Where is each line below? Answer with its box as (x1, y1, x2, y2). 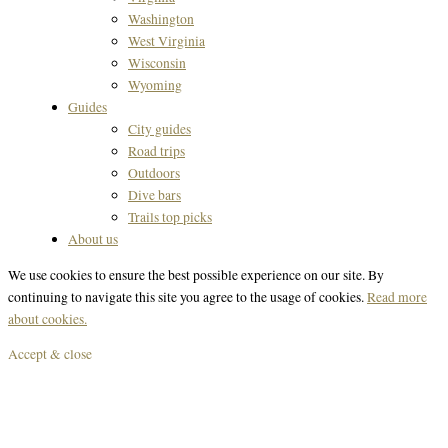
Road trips (128, 142, 185, 161)
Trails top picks (128, 208, 212, 227)
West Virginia (128, 32, 205, 51)
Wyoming (128, 76, 182, 95)
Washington (128, 10, 194, 29)
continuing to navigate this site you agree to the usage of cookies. (8, 287, 367, 306)
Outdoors (128, 164, 180, 183)
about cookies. (8, 309, 87, 328)
